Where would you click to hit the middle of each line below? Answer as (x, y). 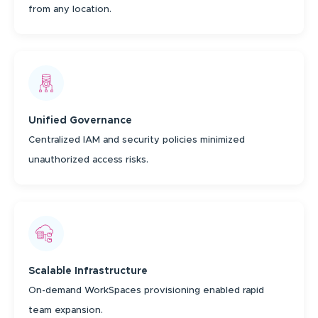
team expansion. (66, 311)
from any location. (70, 10)
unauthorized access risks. (88, 160)
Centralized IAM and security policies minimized (137, 141)
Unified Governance (80, 121)
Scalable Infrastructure (88, 272)
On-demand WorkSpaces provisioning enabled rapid (146, 291)
